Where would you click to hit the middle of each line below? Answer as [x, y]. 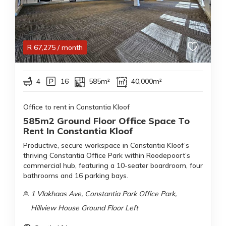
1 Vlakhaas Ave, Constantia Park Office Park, [103, 194]
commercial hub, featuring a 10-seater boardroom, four [113, 166]
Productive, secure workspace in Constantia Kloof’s [106, 146]
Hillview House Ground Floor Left [84, 208]
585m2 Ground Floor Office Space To [106, 121]
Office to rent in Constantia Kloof [76, 107]
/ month [70, 48]
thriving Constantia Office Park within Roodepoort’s [107, 156]
